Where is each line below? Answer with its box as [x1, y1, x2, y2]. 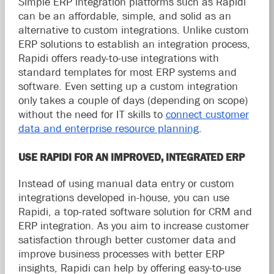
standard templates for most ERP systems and [18, 65, 237, 78]
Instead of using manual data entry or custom [18, 177, 234, 190]
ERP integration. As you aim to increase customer [18, 219, 249, 232]
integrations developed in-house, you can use [18, 191, 229, 204]
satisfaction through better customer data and [18, 233, 236, 246]
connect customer [165, 108, 249, 120]
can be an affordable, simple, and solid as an [18, 9, 231, 22]
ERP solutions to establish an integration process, [18, 37, 250, 50]
